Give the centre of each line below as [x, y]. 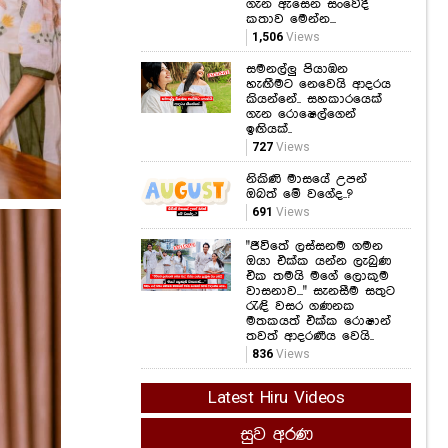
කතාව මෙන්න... [291, 18]
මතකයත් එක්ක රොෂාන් [318, 321]
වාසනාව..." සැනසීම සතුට [320, 291]
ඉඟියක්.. [269, 128]
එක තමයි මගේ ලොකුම [317, 276]
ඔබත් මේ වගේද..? [299, 193]
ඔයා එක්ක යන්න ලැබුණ [318, 261]
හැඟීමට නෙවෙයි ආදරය [318, 83]
